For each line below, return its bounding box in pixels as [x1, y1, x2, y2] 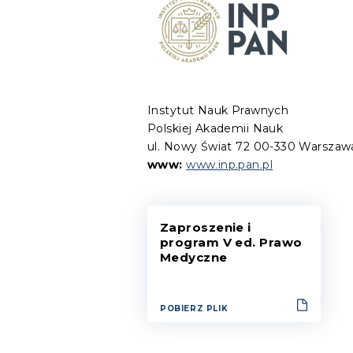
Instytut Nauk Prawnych [147, 103, 289, 117]
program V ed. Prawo [160, 235, 303, 250]
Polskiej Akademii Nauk [147, 121, 284, 136]
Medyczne [160, 250, 228, 265]
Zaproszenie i [160, 220, 251, 235]
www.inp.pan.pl [186, 158, 273, 172]
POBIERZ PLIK [160, 303, 229, 314]
